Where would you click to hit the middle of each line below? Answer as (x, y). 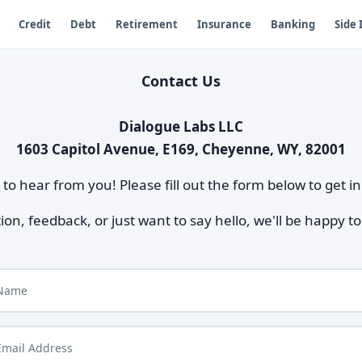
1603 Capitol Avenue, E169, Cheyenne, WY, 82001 (181, 149)
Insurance (224, 24)
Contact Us (181, 81)
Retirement (146, 24)
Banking (293, 24)
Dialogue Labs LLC (181, 126)
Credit (34, 24)
